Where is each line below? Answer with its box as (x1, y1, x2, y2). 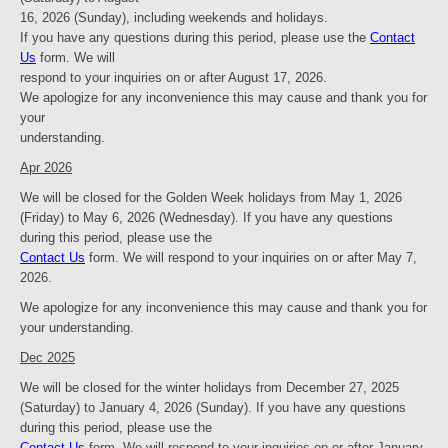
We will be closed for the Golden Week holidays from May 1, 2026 (20, 190, 402, 206)
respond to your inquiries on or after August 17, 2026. (20, 70, 327, 86)
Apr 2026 (20, 160, 72, 176)
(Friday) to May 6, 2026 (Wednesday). (20, 210, 243, 226)
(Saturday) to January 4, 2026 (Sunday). (20, 400, 256, 416)
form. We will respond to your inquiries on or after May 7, (85, 250, 417, 266)
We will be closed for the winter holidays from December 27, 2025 (20, 380, 399, 396)
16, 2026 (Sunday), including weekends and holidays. (20, 10, 328, 26)
